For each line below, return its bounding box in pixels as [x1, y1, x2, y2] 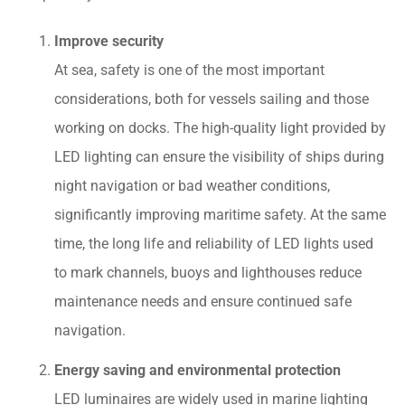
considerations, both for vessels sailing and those [54, 89, 369, 108]
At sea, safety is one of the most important [54, 61, 325, 79]
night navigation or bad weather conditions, [54, 176, 330, 194]
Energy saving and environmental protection [54, 361, 341, 379]
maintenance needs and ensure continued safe [54, 292, 352, 310]
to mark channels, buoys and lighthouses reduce [54, 263, 362, 281]
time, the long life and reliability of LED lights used [54, 234, 373, 252]
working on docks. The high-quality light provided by [54, 118, 386, 137]
